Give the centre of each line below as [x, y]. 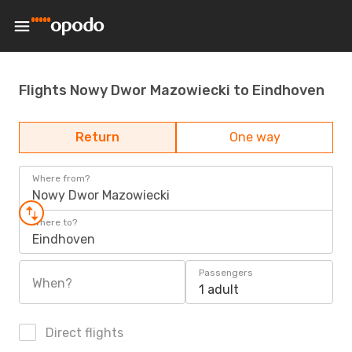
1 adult [219, 290]
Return [97, 137]
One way [255, 137]
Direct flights [83, 333]
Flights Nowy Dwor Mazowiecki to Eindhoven [172, 90]
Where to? [55, 222]
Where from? [61, 178]
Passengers [226, 273]
